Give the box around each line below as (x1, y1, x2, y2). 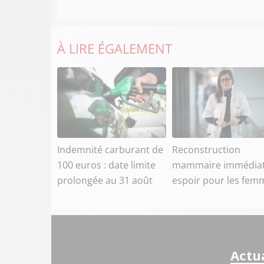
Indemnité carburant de (57, 143, 163, 156)
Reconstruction (172, 143, 240, 156)
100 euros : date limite (57, 158, 156, 171)
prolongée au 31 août (57, 173, 153, 187)
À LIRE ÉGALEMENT (57, 39, 172, 57)
